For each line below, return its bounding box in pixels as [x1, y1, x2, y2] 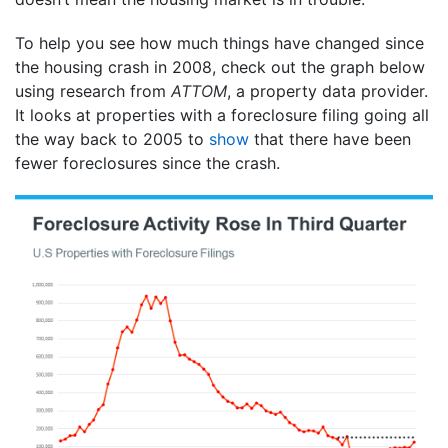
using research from [15, 80, 171, 101]
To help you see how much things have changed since [15, 32, 424, 53]
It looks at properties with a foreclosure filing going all [15, 104, 429, 125]
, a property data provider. [227, 80, 428, 101]
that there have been [249, 128, 411, 149]
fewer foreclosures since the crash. [15, 152, 280, 173]
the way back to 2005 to [15, 128, 209, 149]
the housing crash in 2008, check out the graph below [15, 56, 425, 77]
